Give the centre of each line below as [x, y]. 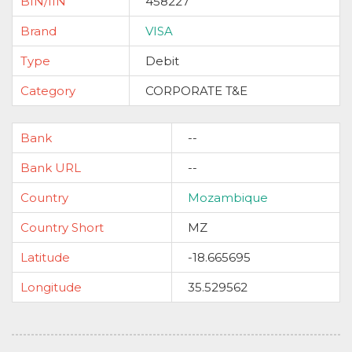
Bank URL [51, 168]
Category [48, 91]
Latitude [45, 257]
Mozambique [228, 198]
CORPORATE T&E [196, 91]
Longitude [51, 287]
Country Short [62, 227]
